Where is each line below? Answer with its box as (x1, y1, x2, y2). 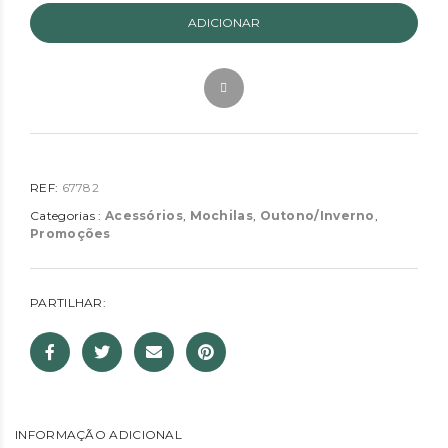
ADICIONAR (188, 15, 260, 31)
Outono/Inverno (259, 208, 375, 224)
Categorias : (30, 208, 105, 224)
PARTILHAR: (30, 295, 106, 311)
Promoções (30, 226, 111, 242)
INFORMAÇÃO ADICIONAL (15, 427, 182, 443)
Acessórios (104, 208, 183, 224)
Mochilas (189, 208, 253, 224)
